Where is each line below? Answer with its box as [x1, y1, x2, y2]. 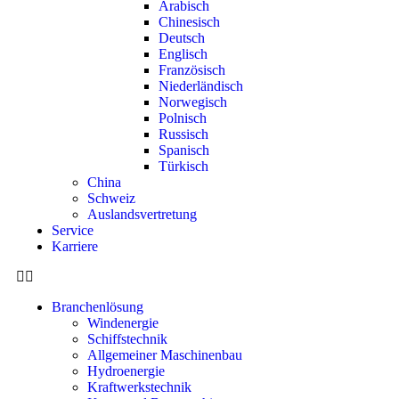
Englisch [159, 46, 208, 62]
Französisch [159, 62, 225, 78]
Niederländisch [159, 78, 243, 94]
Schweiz [87, 191, 135, 207]
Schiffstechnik [87, 331, 167, 347]
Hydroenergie [87, 363, 165, 379]
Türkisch [159, 159, 208, 175]
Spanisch [159, 142, 209, 159]
